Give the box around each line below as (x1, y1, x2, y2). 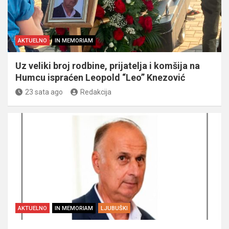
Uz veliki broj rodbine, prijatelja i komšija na (15, 60, 200, 71)
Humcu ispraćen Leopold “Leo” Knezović (15, 72, 185, 83)
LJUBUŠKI (101, 204, 128, 212)
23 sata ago (25, 87, 63, 96)
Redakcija (80, 87, 111, 96)
